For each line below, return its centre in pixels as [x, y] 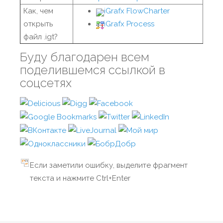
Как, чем [38, 11]
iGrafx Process [129, 24]
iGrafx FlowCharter [137, 11]
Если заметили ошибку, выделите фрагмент [109, 166]
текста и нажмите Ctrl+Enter [80, 178]
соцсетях [46, 83]
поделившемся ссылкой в [93, 70]
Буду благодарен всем [85, 57]
